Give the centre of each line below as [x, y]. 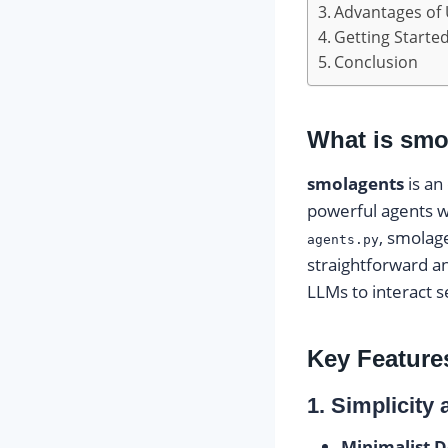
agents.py [343, 239]
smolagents [355, 183]
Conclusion [376, 62]
